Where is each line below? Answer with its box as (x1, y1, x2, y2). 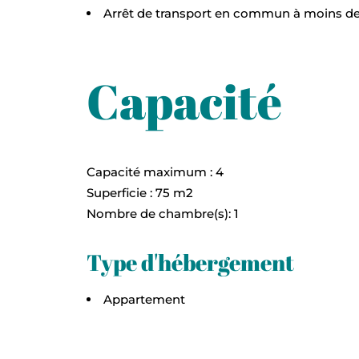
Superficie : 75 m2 (86, 184, 193, 200)
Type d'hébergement (86, 247, 294, 277)
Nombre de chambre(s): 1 (86, 205, 239, 221)
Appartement (103, 291, 185, 307)
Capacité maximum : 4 (86, 163, 224, 179)
